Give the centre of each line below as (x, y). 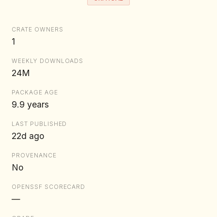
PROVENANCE (34, 155)
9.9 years (30, 105)
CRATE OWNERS (38, 30)
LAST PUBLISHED (39, 124)
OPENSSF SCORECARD (49, 187)
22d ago (28, 136)
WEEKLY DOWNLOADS (48, 61)
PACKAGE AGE (35, 93)
